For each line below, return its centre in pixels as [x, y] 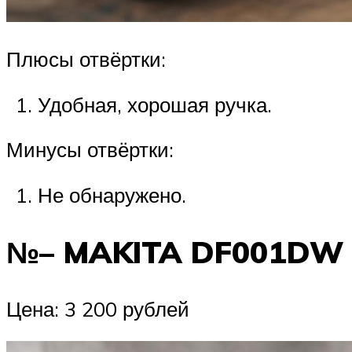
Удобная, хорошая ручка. [155, 104]
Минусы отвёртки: [90, 150]
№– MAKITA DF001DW [175, 251]
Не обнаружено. [112, 194]
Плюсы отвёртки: [86, 59]
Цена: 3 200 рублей [98, 308]
